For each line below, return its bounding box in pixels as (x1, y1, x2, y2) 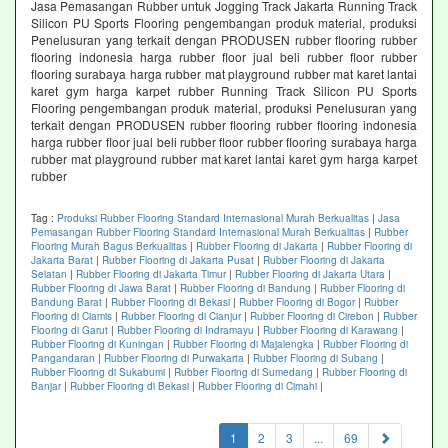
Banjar (31, 379, 61, 394)
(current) (236, 428, 282, 446)
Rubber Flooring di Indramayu (117, 323, 254, 338)
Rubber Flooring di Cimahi (198, 379, 317, 394)
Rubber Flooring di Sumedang (174, 365, 313, 380)
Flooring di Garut (31, 323, 108, 338)
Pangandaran (31, 351, 95, 366)
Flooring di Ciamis (31, 309, 112, 324)
